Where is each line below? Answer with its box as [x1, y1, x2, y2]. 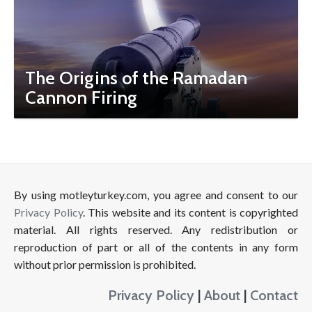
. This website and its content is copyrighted [82, 205, 298, 219]
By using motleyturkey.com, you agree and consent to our [14, 188, 298, 201]
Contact [250, 286, 298, 304]
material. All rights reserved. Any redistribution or [14, 223, 298, 236]
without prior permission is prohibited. [14, 258, 196, 271]
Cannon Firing [25, 86, 137, 109]
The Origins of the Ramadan [25, 67, 247, 89]
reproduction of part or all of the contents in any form [14, 240, 298, 253]
